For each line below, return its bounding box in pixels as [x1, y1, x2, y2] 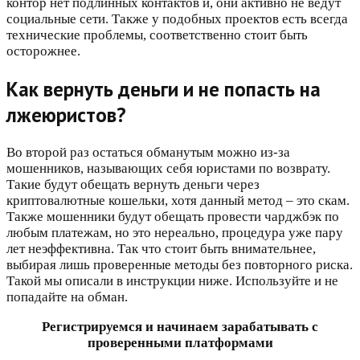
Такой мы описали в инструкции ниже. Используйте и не [6, 272, 338, 288]
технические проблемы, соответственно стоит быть [6, 27, 308, 43]
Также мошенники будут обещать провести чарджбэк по [6, 208, 339, 224]
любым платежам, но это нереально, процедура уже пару [6, 224, 343, 240]
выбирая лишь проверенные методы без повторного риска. [6, 256, 353, 272]
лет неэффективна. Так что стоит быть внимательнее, [6, 240, 316, 256]
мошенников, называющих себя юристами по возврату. [6, 160, 330, 176]
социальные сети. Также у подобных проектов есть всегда [6, 11, 348, 27]
